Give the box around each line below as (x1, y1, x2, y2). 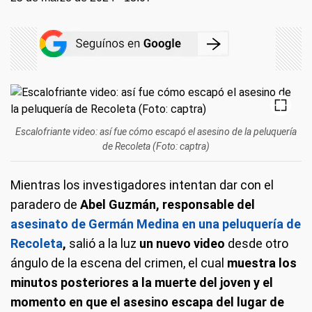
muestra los (227, 256, 297, 270)
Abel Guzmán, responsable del (80, 197, 255, 212)
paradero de (10, 197, 80, 212)
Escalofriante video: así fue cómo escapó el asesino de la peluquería (15, 126, 297, 137)
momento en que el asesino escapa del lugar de (10, 295, 284, 309)
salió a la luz (69, 236, 139, 251)
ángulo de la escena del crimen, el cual (10, 256, 227, 270)
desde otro (228, 236, 288, 251)
